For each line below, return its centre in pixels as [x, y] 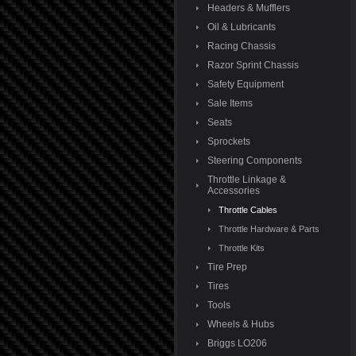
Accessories [233, 191]
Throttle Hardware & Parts [269, 229]
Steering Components [254, 161]
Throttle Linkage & [246, 180]
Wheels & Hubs [240, 324]
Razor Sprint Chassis [253, 65]
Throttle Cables [248, 210]
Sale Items [230, 103]
